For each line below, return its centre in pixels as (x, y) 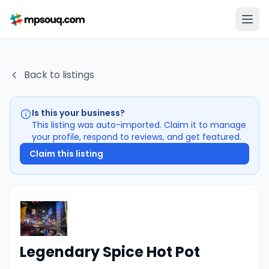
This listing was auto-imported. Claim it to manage (139, 125)
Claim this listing (66, 154)
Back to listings (59, 75)
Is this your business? (78, 113)
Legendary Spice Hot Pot (110, 252)
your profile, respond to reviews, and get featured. (137, 137)
